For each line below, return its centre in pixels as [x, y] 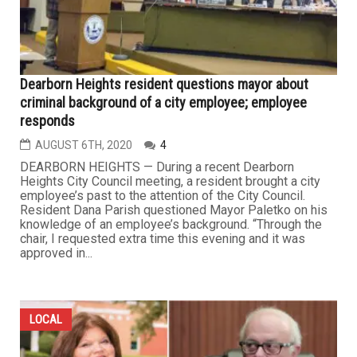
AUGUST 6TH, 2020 [84, 145]
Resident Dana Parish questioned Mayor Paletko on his [174, 210]
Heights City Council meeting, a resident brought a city [170, 181]
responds [47, 120]
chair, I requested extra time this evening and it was [163, 238]
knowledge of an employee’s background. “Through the [171, 224]
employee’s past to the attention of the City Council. [163, 195]
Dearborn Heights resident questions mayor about [164, 84]
